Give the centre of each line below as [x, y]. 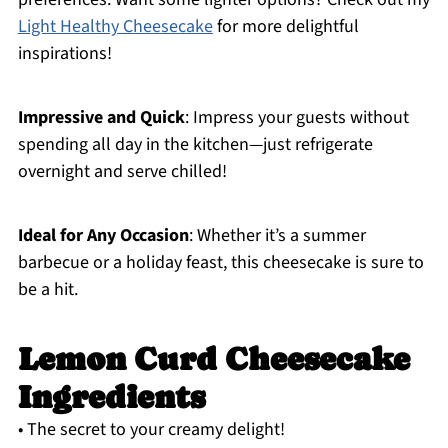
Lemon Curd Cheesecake [213, 359]
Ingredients [111, 397]
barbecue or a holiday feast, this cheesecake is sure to [220, 263]
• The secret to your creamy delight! [151, 430]
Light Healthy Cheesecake [115, 27]
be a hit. [47, 290]
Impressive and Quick [101, 118]
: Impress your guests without [296, 118]
